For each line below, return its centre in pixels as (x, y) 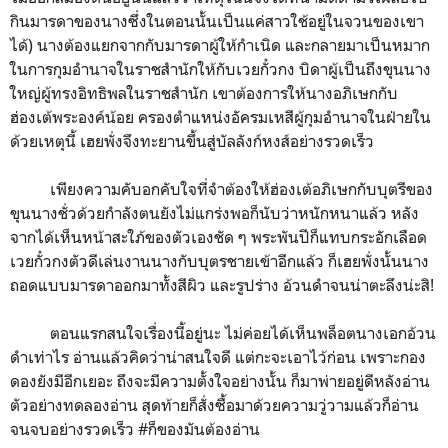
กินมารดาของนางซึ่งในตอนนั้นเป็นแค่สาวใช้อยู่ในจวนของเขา (217, 20)
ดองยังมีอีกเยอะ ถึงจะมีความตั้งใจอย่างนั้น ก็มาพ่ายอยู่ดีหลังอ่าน (220, 380)
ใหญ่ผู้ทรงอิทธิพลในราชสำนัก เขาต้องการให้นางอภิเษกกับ (204, 92)
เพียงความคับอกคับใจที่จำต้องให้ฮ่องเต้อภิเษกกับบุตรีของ (221, 188)
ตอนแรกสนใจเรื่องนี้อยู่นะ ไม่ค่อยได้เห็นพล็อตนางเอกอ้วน (223, 332)
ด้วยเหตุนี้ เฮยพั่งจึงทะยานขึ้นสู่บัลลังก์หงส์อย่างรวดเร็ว (192, 140)
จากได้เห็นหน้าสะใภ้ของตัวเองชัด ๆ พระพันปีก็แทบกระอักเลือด (218, 236)
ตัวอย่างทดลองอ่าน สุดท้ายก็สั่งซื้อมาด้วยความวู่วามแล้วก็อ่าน (214, 404)
